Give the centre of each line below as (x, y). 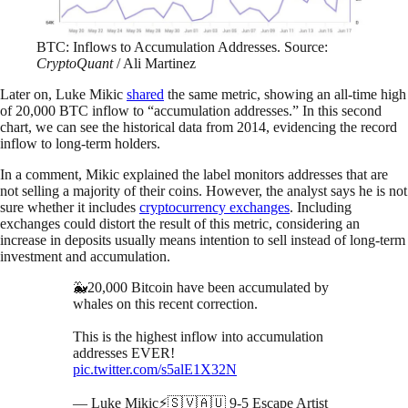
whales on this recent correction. (165, 303)
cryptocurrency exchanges (214, 207)
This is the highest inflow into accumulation (198, 336)
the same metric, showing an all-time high (285, 94)
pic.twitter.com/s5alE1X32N (155, 369)
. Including (321, 207)
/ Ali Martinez (154, 63)
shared (145, 94)
